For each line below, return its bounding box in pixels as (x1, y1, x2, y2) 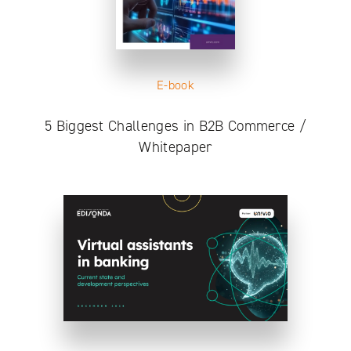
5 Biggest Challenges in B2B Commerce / (44, 115, 307, 136)
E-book (157, 76, 194, 93)
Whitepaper (139, 136, 212, 157)
